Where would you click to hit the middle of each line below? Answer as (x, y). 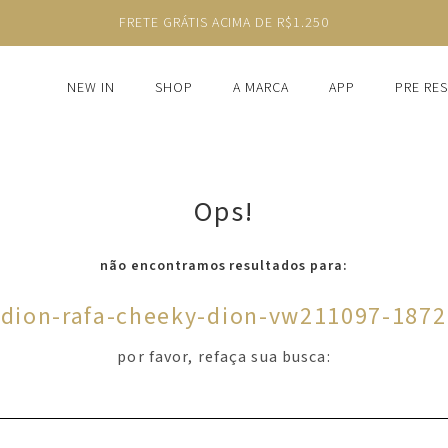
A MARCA (261, 88)
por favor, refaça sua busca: (224, 357)
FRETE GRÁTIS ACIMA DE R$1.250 (224, 23)
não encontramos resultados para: (224, 266)
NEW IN (91, 88)
